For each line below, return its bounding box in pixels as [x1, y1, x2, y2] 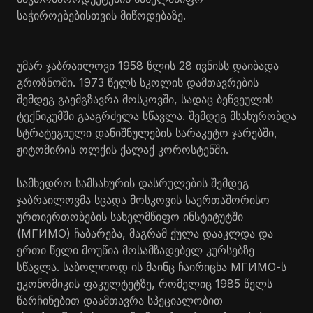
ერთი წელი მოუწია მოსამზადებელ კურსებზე [17, 242, 254, 257]
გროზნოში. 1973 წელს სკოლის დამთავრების [17, 75, 259, 89]
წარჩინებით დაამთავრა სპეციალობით [17, 293, 223, 307]
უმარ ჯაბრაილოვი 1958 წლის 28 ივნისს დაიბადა [17, 58, 279, 73]
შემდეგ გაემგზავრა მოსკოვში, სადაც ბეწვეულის [17, 92, 273, 106]
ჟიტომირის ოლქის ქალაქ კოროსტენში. [17, 142, 228, 156]
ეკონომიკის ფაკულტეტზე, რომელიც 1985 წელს [17, 276, 272, 291]
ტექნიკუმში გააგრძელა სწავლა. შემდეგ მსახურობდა [17, 108, 296, 123]
